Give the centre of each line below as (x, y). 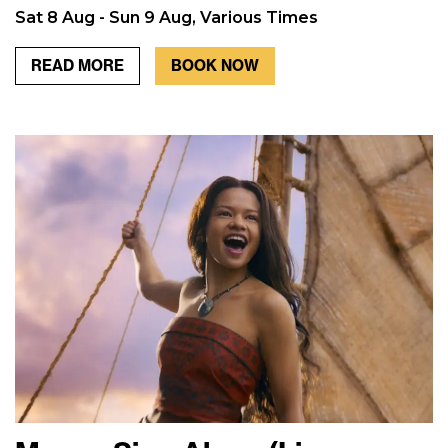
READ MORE (77, 65)
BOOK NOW (215, 65)
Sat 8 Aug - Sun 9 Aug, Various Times (166, 17)
